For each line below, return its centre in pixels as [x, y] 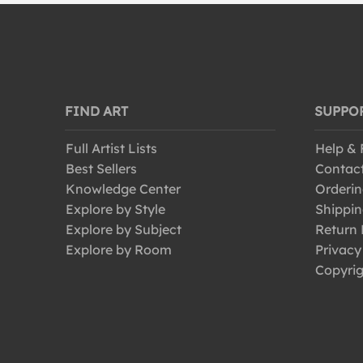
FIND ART [96, 111]
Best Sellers [101, 169]
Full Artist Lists [111, 148]
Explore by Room [119, 250]
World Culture [149, 20]
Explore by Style [115, 209]
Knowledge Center [123, 189]
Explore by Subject [124, 229]
